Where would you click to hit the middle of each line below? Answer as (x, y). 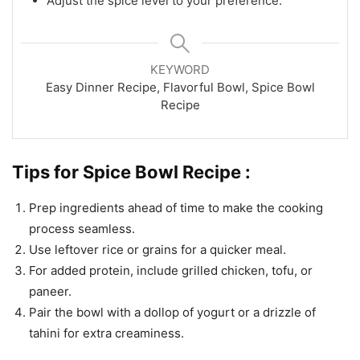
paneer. (50, 291)
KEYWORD (180, 69)
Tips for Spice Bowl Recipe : (131, 172)
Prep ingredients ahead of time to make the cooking (176, 207)
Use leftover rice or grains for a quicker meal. (157, 249)
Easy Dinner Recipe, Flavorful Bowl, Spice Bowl (180, 87)
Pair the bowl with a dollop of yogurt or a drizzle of (172, 312)
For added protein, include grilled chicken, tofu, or (171, 270)
